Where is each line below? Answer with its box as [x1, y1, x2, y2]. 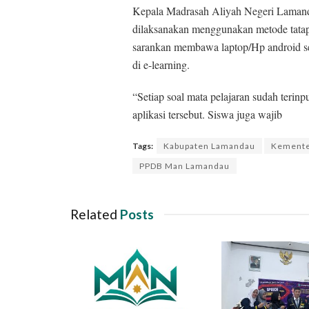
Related [70, 206, 117, 223]
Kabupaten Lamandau [163, 141, 255, 152]
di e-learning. [132, 57, 190, 72]
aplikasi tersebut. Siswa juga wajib [132, 107, 282, 122]
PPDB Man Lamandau [139, 161, 230, 172]
